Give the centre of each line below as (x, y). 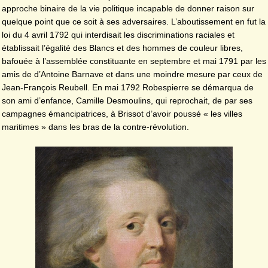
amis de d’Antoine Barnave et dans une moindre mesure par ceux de (132, 74)
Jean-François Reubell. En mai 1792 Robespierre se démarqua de (128, 88)
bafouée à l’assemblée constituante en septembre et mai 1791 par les (134, 61)
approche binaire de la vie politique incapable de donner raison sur (128, 9)
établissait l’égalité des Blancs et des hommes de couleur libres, (122, 48)
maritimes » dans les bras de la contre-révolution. (95, 127)
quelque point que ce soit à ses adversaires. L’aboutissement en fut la (134, 22)
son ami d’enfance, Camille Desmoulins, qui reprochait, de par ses (127, 101)
